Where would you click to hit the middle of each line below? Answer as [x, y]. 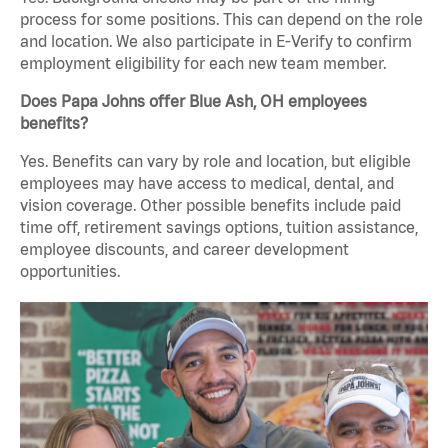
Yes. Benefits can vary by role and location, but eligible [215, 161]
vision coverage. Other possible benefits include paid [210, 205]
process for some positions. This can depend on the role [221, 19]
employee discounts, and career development [184, 249]
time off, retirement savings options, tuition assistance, [219, 227]
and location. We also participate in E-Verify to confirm [216, 41]
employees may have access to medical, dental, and [207, 183]
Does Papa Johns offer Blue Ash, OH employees [193, 101]
